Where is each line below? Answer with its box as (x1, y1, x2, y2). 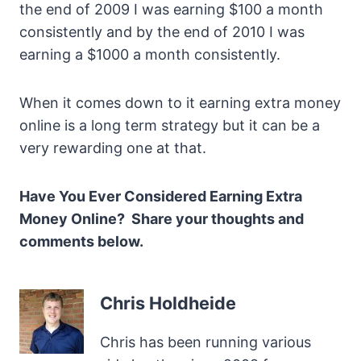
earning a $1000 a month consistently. (19, 46, 280, 64)
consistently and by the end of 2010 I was (19, 23, 305, 41)
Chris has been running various (100, 334, 311, 351)
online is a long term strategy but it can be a (19, 117, 320, 135)
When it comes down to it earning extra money (19, 94, 341, 112)
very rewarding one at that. (19, 139, 206, 157)
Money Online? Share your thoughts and (19, 210, 304, 228)
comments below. (19, 233, 143, 251)
